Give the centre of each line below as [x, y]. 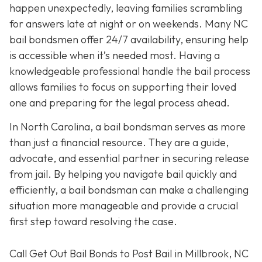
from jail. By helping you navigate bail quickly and [123, 174]
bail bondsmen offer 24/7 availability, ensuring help [129, 39]
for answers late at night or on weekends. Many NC [129, 23]
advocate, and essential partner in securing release [129, 158]
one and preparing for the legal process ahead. [120, 102]
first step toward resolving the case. [93, 222]
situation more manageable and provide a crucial [124, 206]
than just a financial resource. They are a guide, [119, 143]
